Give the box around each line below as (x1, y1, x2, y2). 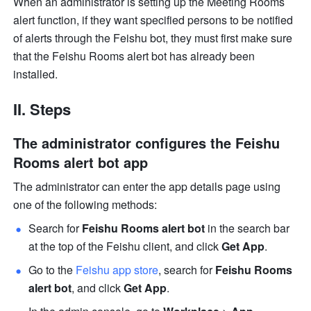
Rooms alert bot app (13, 152, 149, 173)
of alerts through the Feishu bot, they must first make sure (13, 30, 293, 47)
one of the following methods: (13, 196, 158, 213)
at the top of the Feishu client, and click (28, 238, 222, 255)
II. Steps (13, 98, 72, 121)
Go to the (28, 262, 76, 278)
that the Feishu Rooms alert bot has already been (13, 48, 255, 65)
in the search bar (205, 220, 290, 237)
